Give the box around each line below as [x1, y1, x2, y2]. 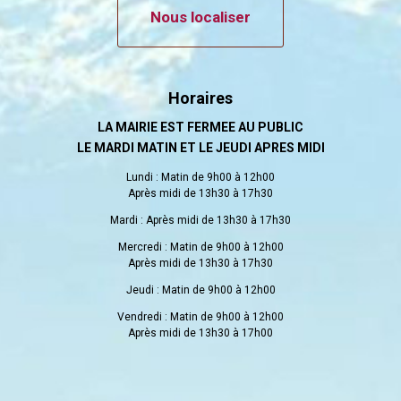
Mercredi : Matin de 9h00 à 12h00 [117, 241, 284, 254]
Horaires [168, 89, 233, 108]
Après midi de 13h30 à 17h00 [128, 327, 273, 340]
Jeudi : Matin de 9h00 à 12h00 [125, 284, 276, 297]
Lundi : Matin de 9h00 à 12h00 [126, 171, 275, 184]
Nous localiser [150, 8, 251, 27]
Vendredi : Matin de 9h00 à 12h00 [117, 311, 284, 324]
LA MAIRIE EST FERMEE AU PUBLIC [98, 120, 303, 135]
